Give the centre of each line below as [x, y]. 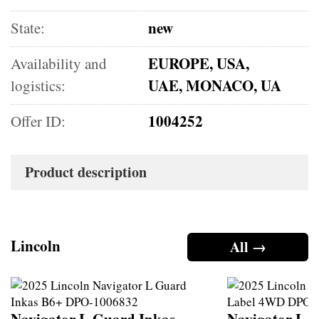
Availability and [59, 63]
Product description [86, 172]
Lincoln [36, 245]
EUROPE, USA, [199, 63]
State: [28, 27]
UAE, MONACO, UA [215, 85]
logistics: [38, 85]
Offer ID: [38, 121]
